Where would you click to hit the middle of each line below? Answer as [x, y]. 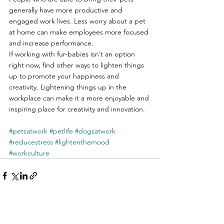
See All [149, 212]
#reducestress [31, 142]
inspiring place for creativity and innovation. [77, 109]
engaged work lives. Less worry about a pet [78, 21]
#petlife [61, 131]
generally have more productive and [67, 10]
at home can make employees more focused [80, 32]
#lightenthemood [82, 142]
